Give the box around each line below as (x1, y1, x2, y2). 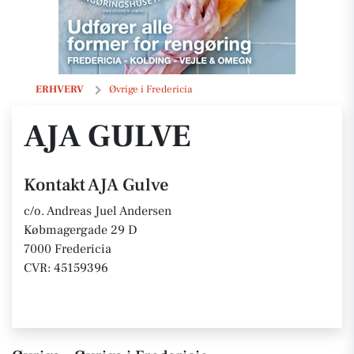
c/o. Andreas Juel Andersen (24, 203, 171, 219)
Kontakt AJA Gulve (24, 174, 169, 196)
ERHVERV (36, 83, 84, 96)
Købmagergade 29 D (24, 222, 137, 238)
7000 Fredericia (24, 241, 111, 257)
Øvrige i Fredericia (109, 83, 192, 96)
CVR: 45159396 (24, 260, 108, 276)
